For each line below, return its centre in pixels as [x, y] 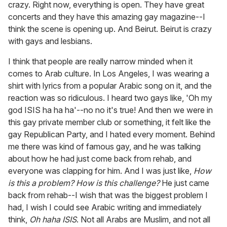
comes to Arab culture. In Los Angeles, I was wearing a [109, 73]
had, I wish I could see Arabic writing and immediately [105, 207]
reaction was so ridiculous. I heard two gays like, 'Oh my [110, 98]
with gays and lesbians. [50, 41]
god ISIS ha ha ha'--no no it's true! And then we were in [110, 110]
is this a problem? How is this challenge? [84, 183]
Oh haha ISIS [53, 219]
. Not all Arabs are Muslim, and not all [143, 219]
